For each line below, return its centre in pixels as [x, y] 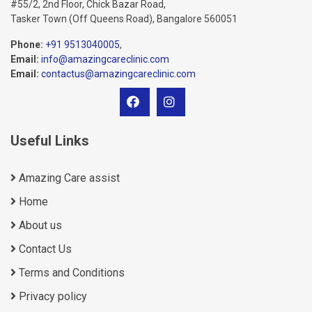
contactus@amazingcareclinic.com [118, 73]
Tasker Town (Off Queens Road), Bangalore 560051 [124, 18]
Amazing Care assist [68, 178]
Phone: [27, 44]
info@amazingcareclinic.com [105, 59]
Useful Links [50, 140]
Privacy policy [52, 296]
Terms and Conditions [70, 272]
